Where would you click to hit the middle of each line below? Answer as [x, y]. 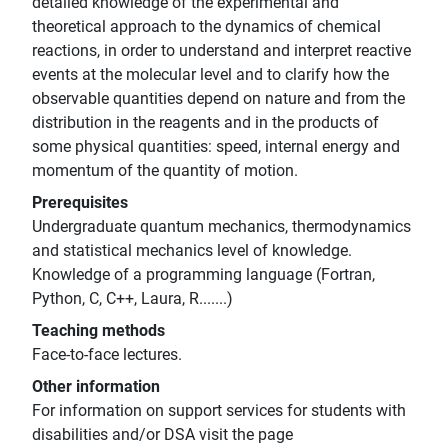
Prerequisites [80, 203]
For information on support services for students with [219, 411]
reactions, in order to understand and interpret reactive [221, 51]
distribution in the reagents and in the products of [205, 123]
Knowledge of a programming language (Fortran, [203, 275]
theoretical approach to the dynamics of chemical [206, 27]
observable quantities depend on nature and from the [218, 99]
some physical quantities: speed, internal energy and [216, 147]
